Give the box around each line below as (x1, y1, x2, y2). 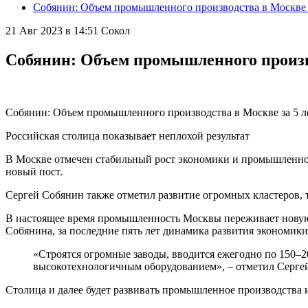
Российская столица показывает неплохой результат (5, 129, 250, 142)
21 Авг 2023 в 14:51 (5, 25, 98, 36)
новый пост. (5, 165, 65, 177)
